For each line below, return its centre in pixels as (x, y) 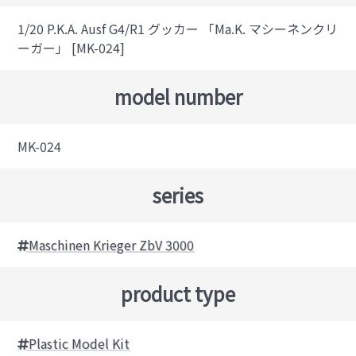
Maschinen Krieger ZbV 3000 (112, 245)
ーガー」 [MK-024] (72, 48)
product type (178, 294)
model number (178, 97)
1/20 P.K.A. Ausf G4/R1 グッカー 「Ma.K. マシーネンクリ (178, 29)
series (178, 195)
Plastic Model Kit (79, 344)
